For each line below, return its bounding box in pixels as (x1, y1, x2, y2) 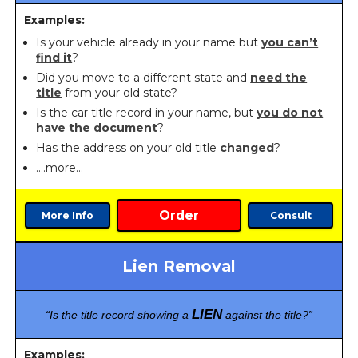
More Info (41, 209, 93, 221)
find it (36, 50, 73, 65)
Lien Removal (122, 256, 236, 276)
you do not (257, 105, 324, 120)
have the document (36, 120, 158, 135)
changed (220, 140, 275, 155)
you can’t (261, 34, 319, 50)
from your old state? (62, 85, 178, 100)
